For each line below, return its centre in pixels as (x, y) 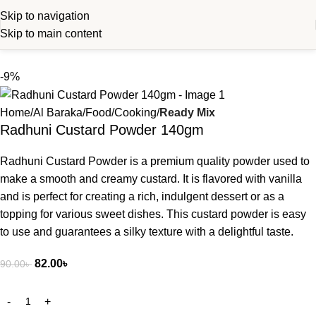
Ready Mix (187, 113)
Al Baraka (58, 113)
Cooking (135, 113)
